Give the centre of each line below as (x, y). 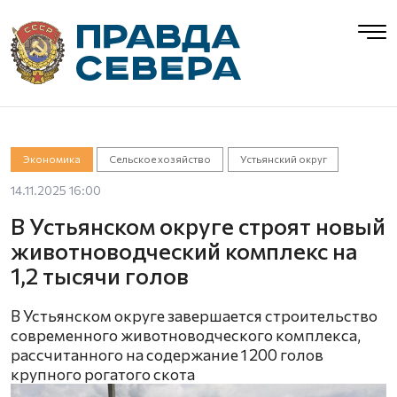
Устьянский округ (283, 159)
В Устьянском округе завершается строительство (194, 315)
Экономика (51, 159)
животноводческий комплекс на (184, 250)
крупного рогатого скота (103, 374)
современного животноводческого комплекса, (186, 335)
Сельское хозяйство (160, 159)
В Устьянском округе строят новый (198, 226)
